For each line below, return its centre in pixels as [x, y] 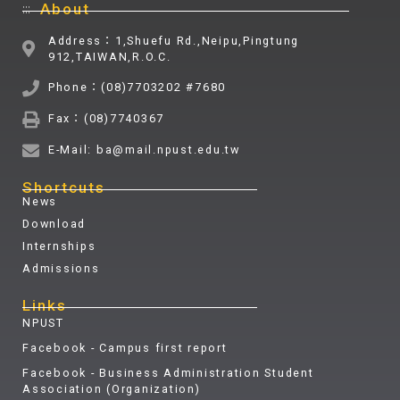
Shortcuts [64, 187]
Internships [59, 246]
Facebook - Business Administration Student [168, 373]
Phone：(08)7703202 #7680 [137, 87]
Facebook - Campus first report [125, 348]
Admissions [61, 269]
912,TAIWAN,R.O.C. [109, 56]
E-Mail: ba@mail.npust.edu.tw [144, 150]
